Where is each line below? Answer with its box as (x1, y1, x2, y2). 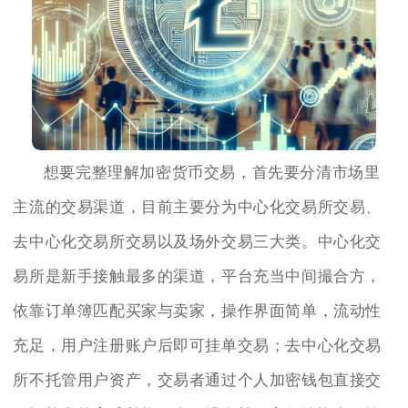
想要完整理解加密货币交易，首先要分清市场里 (43, 163, 381, 181)
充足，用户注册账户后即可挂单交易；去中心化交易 (13, 336, 382, 354)
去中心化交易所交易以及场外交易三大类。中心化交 (13, 232, 382, 250)
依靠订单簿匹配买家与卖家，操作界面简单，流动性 (13, 301, 382, 320)
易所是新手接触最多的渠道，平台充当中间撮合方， (13, 267, 382, 285)
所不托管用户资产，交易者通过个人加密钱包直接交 (13, 371, 382, 389)
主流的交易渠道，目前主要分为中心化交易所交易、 (13, 198, 382, 216)
